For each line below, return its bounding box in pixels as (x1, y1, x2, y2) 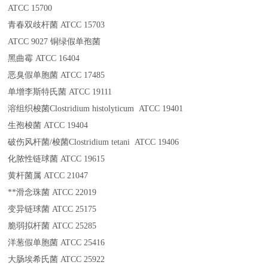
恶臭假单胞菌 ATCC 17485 (8, 71, 105, 80)
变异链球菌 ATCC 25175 (8, 205, 97, 214)
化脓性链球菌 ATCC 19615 (8, 154, 105, 164)
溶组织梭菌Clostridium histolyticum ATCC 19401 (8, 104, 184, 114)
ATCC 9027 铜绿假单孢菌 (8, 37, 101, 47)
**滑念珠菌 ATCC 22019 (8, 188, 97, 197)
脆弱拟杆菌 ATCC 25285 (8, 221, 97, 231)
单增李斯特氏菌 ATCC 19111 (8, 87, 112, 97)
